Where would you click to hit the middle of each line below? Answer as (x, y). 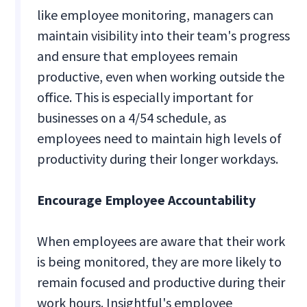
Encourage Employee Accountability (147, 200)
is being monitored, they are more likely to (160, 262)
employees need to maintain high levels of (160, 138)
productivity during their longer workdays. (158, 159)
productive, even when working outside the (161, 77)
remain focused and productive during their (161, 282)
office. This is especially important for (145, 97)
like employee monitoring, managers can (156, 15)
